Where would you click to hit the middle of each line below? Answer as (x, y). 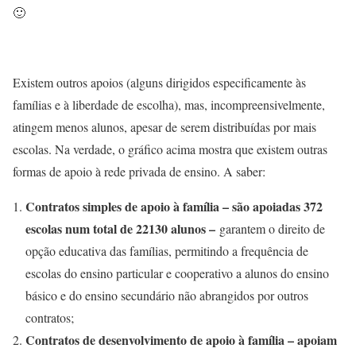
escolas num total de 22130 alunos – (122, 229)
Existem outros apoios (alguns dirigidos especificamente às (159, 83)
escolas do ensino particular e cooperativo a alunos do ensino (177, 273)
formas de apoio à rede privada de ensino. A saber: (139, 172)
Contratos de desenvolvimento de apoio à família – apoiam (181, 340)
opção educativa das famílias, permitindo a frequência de (167, 251)
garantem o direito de (272, 229)
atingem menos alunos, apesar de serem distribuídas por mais (164, 127)
